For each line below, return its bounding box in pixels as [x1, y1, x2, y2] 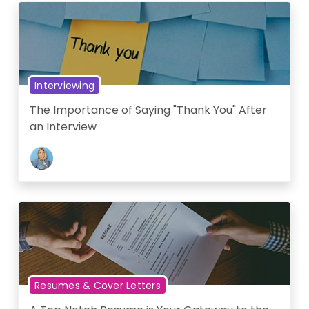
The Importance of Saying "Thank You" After [30, 102, 267, 119]
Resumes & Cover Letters [34, 279, 161, 293]
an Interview [30, 119, 97, 135]
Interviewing [34, 79, 94, 93]
